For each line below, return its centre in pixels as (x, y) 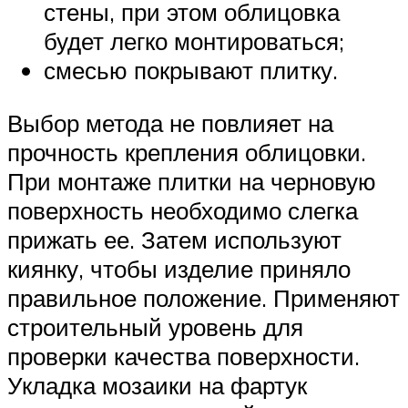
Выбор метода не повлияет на (170, 122)
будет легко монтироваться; (194, 41)
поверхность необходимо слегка (183, 210)
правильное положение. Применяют (204, 297)
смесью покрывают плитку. (191, 71)
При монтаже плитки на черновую (192, 181)
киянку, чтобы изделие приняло (179, 268)
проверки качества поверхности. (184, 356)
